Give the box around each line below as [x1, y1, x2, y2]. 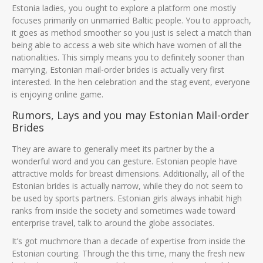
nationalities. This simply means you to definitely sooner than [12, 51, 244, 63]
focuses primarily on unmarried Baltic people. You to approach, [12, 14, 251, 26]
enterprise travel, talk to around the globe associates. [12, 217, 214, 228]
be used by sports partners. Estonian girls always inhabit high [12, 192, 242, 204]
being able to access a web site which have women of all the [12, 39, 242, 50]
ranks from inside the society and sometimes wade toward [12, 204, 235, 216]
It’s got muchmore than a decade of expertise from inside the [12, 235, 245, 247]
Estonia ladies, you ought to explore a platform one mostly [12, 2, 236, 14]
